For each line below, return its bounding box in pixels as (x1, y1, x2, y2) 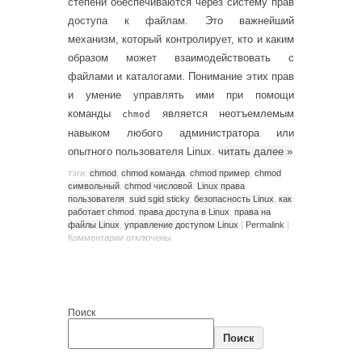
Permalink (246, 219, 284, 229)
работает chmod (68, 206, 134, 217)
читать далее (218, 145, 287, 158)
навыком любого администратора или (68, 127, 294, 139)
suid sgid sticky (129, 193, 189, 204)
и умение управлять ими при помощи (68, 89, 294, 101)
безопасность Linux (194, 193, 274, 204)
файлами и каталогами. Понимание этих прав (68, 70, 294, 82)
